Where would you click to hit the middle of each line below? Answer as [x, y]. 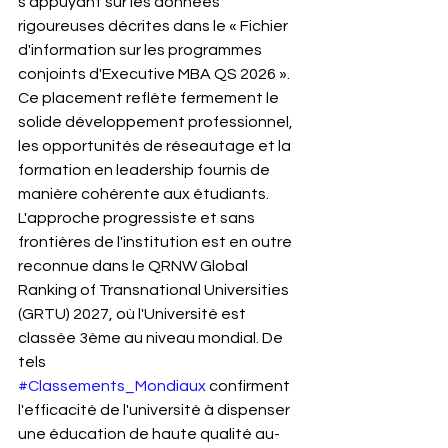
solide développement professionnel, [157, 122]
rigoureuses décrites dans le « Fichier [154, 26]
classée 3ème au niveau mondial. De [152, 338]
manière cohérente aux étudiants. [143, 194]
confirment [249, 386]
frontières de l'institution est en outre [156, 242]
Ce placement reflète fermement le [150, 98]
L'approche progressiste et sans [138, 218]
